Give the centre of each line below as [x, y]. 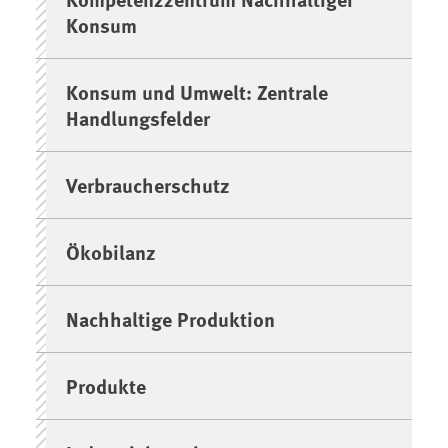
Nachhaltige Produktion [171, 318]
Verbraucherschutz [148, 184]
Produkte [106, 385]
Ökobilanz [111, 251]
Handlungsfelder [138, 117]
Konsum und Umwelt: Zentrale [197, 91]
